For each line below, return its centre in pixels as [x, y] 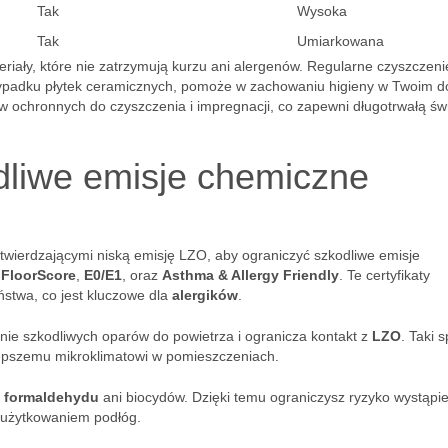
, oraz [142, 275]
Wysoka [322, 11]
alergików [205, 295]
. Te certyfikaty [384, 275]
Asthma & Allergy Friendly [250, 275]
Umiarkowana [340, 41]
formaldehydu [51, 397]
